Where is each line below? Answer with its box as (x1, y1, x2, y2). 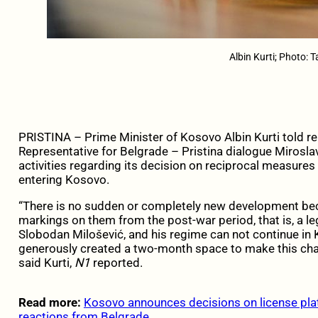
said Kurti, (18, 256, 75, 270)
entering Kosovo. (18, 172, 109, 187)
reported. (92, 256, 143, 270)
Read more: (18, 295, 81, 310)
